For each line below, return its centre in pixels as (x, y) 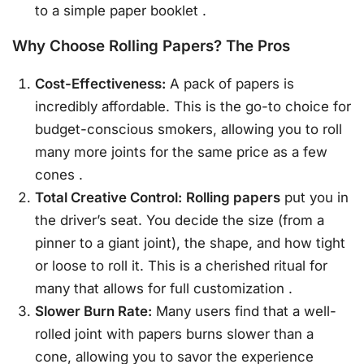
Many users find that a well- (245, 311)
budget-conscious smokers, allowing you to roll (189, 129)
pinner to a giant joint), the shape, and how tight (191, 243)
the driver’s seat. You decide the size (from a (180, 220)
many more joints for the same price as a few (182, 152)
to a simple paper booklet (119, 11)
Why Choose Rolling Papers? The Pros (151, 46)
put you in (315, 197)
